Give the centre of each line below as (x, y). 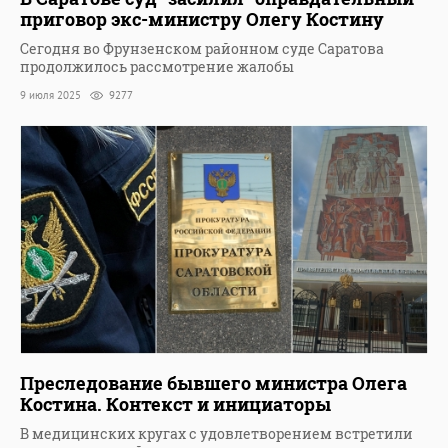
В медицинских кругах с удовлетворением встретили (216, 434)
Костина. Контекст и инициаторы (175, 404)
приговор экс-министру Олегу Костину (202, 19)
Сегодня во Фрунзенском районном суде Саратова (202, 49)
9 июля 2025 (52, 95)
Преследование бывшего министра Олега (213, 383)
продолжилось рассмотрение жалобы (157, 67)
